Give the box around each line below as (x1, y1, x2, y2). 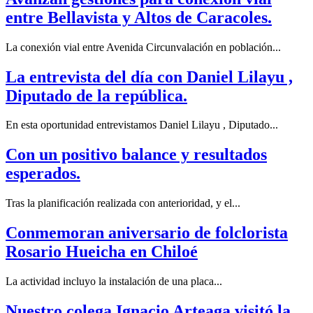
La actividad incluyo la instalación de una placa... (6, 275, 222, 288)
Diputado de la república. (6, 86, 187, 105)
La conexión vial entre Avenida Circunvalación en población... (6, 41, 281, 53)
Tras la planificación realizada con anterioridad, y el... (6, 197, 240, 210)
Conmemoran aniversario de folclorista (6, 224, 288, 242)
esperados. (6, 164, 80, 183)
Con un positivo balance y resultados (6, 145, 267, 164)
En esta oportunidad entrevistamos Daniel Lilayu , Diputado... (6, 119, 278, 131)
